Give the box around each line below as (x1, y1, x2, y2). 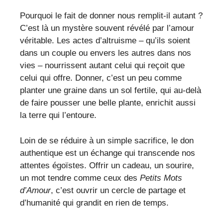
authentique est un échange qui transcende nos (20, 148, 195, 158)
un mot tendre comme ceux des (20, 173, 140, 183)
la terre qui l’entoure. (20, 111, 97, 120)
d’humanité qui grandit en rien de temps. (20, 198, 169, 208)
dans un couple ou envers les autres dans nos (20, 48, 191, 58)
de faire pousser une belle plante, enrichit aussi (20, 98, 196, 108)
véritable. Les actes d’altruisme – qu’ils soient (20, 36, 190, 46)
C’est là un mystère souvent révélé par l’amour (20, 23, 194, 33)
